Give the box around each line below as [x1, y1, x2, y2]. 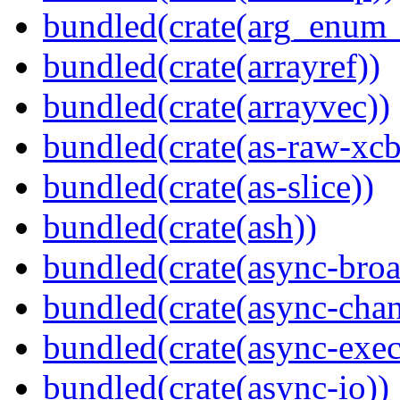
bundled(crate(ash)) [43, 207, 317, 246]
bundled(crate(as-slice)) [43, 167, 374, 206]
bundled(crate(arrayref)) [43, 46, 380, 86]
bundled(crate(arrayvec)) [43, 87, 390, 126]
